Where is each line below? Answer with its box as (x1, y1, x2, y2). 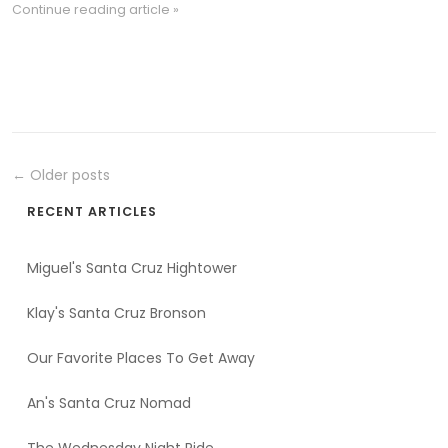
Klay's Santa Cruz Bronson (27, 303, 206, 323)
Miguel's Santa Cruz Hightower (27, 258, 237, 278)
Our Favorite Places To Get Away (27, 348, 255, 368)
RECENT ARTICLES (27, 203, 157, 220)
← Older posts (12, 165, 110, 185)
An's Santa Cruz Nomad (27, 393, 191, 413)
